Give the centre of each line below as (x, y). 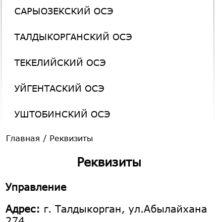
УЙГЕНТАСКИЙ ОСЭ (60, 88)
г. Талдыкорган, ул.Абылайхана (124, 209)
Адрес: (23, 209)
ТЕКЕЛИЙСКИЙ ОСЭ (60, 63)
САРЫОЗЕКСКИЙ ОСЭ (64, 11)
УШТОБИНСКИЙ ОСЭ (63, 114)
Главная (23, 138)
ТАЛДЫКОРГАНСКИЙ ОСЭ (74, 37)
